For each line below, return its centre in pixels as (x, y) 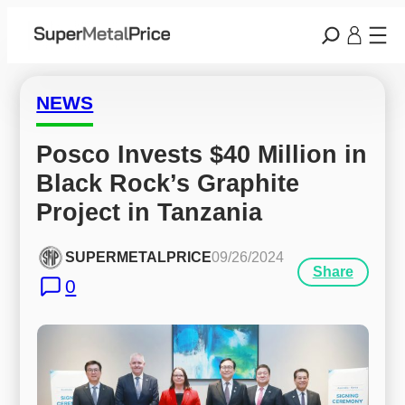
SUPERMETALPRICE (139, 258)
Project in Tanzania (150, 212)
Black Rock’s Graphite (168, 183)
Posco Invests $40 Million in (202, 154)
